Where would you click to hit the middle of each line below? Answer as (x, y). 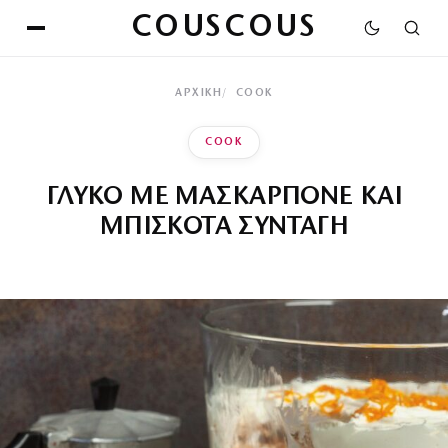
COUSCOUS (224, 28)
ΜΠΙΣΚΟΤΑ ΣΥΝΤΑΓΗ (224, 227)
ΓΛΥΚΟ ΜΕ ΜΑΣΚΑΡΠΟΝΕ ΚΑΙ (224, 197)
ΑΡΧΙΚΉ (199, 93)
